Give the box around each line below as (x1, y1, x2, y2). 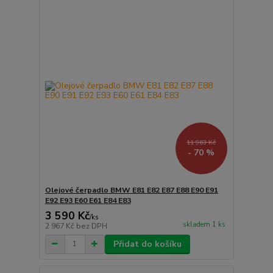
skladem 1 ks (182, 219, 225, 229)
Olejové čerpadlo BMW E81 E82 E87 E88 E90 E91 (44, 185, 218, 195)
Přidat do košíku (113, 238, 182, 250)
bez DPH (76, 221, 107, 231)
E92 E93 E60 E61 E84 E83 (44, 195, 131, 205)
